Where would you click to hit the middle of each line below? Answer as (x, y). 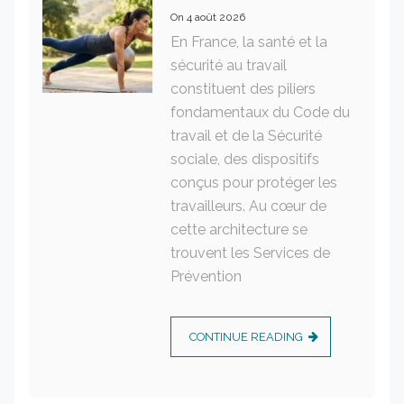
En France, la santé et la (248, 41)
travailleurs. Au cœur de (248, 206)
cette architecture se (239, 229)
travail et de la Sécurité (246, 135)
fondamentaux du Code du (260, 112)
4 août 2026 (216, 17)
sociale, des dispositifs (244, 159)
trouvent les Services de (250, 252)
